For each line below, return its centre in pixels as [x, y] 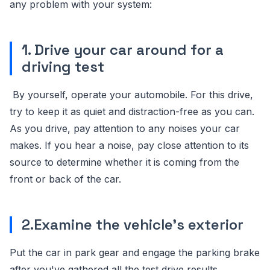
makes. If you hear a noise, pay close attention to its [129, 145]
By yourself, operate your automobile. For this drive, [131, 94]
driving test [63, 66]
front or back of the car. [65, 179]
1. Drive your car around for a [123, 49]
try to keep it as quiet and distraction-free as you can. [132, 111]
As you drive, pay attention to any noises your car [125, 128]
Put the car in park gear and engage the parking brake [135, 252]
